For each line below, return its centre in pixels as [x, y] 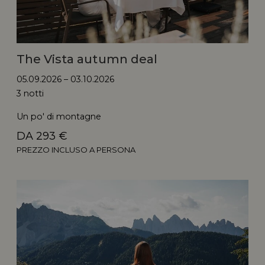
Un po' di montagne [59, 116]
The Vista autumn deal [87, 59]
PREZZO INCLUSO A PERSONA [76, 149]
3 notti [30, 93]
